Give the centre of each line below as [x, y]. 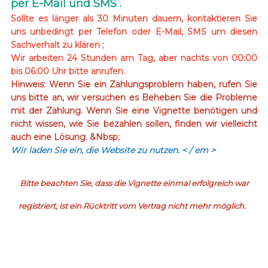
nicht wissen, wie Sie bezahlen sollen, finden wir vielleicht [134, 124]
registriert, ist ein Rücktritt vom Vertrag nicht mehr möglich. [134, 205]
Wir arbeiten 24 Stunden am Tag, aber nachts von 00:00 [134, 58]
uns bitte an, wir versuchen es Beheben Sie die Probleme [134, 97]
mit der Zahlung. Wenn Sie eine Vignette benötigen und [134, 110]
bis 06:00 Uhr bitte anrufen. [68, 71]
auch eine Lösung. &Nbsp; [65, 137]
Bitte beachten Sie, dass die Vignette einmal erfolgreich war [134, 183]
